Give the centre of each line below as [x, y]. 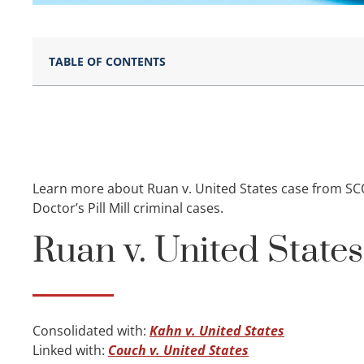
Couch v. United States [178, 351]
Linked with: [70, 351]
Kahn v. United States [217, 331]
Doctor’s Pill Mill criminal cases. [128, 208]
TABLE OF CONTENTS [107, 62]
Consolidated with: [91, 331]
